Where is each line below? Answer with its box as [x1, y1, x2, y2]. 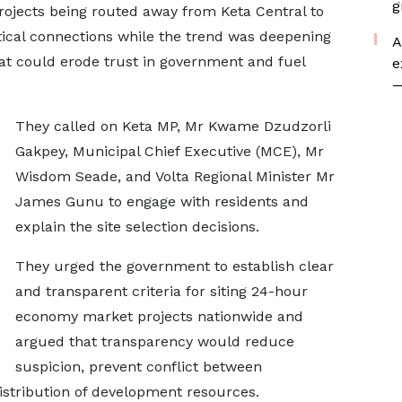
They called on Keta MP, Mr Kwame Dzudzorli [14, 118, 331, 135]
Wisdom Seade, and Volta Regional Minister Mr [14, 168, 335, 185]
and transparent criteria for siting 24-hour [14, 283, 308, 300]
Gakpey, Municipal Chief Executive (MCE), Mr [14, 143, 324, 160]
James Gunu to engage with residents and [14, 193, 309, 210]
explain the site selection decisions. [14, 218, 259, 235]
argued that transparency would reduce [14, 333, 294, 350]
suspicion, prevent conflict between [14, 358, 262, 375]
